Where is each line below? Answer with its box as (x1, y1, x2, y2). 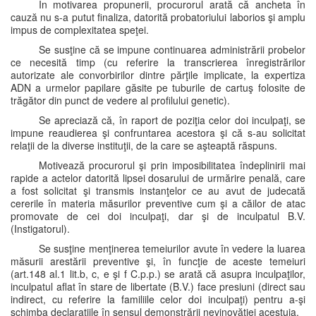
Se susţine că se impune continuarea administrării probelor (39, 42, 305, 56)
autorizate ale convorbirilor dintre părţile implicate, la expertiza (11, 68, 305, 82)
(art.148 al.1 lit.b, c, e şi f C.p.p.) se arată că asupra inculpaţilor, (11, 267, 305, 281)
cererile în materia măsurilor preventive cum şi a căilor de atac (11, 196, 305, 210)
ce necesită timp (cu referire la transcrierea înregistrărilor (11, 55, 305, 69)
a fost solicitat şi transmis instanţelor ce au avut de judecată (11, 183, 305, 197)
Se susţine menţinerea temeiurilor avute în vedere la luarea (39, 241, 305, 255)
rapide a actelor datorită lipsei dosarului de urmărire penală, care (11, 171, 305, 185)
